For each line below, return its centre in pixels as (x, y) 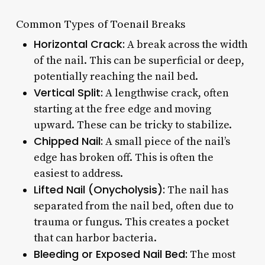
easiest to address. (78, 173)
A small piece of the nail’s (166, 141)
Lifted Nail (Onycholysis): (99, 189)
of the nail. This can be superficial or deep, (139, 60)
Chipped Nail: (68, 141)
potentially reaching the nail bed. (116, 76)
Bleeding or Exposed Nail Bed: (110, 254)
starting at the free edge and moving (122, 109)
